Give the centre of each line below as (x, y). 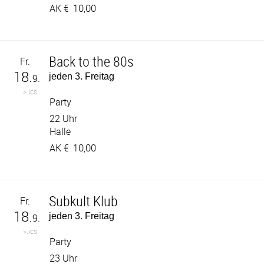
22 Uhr (64, 118)
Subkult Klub (84, 201)
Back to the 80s (92, 61)
